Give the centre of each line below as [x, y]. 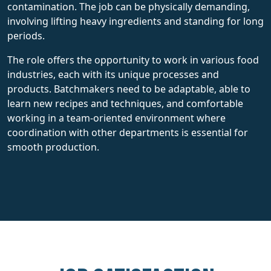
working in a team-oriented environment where [116, 118]
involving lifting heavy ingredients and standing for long [135, 21]
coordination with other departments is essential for [128, 132]
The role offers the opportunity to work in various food [133, 60]
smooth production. [53, 147]
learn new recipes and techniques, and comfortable [125, 103]
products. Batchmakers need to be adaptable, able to [129, 89]
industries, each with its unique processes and [113, 74]
